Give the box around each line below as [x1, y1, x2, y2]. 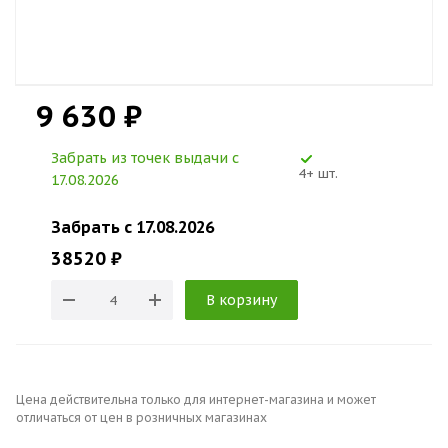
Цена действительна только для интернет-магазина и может [16, 392, 376, 407]
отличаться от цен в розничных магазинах [16, 410, 267, 425]
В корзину [206, 291, 277, 309]
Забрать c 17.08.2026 [51, 217, 214, 237]
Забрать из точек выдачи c [51, 149, 239, 167]
